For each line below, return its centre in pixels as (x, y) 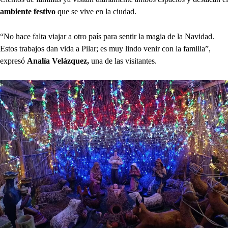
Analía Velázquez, (58, 61)
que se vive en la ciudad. (96, 11)
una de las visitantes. (123, 61)
